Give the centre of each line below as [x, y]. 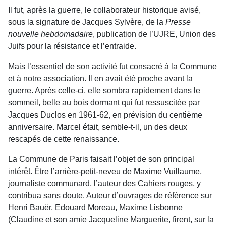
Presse [178, 22]
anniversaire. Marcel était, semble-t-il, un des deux [98, 127]
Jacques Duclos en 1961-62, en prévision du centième [105, 115]
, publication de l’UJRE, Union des [154, 34]
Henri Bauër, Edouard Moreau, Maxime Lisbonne [95, 208]
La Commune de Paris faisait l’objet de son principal [101, 159]
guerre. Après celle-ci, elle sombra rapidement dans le [104, 91]
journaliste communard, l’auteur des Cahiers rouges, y [104, 183]
